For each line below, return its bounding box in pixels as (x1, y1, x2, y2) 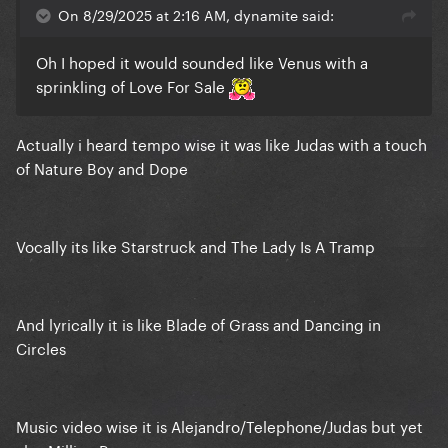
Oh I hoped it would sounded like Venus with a (36, 49, 368, 74)
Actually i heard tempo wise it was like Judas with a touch (16, 131, 427, 156)
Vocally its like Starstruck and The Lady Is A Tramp (16, 233, 375, 258)
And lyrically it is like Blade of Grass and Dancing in (16, 311, 381, 336)
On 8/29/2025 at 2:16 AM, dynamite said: (58, 3, 334, 26)
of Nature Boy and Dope (16, 155, 188, 180)
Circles (16, 335, 66, 360)
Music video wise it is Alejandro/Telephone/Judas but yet (16, 413, 423, 438)
